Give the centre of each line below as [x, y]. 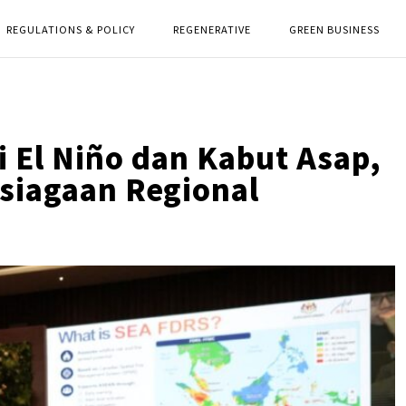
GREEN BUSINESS [334, 29]
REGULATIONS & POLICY [71, 29]
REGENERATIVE [212, 29]
